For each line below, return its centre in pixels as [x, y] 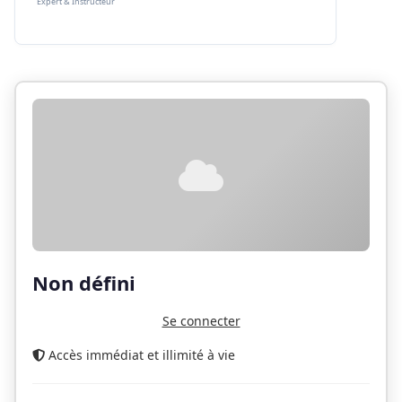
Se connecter [201, 321]
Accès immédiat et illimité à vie [142, 355]
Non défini [84, 283]
